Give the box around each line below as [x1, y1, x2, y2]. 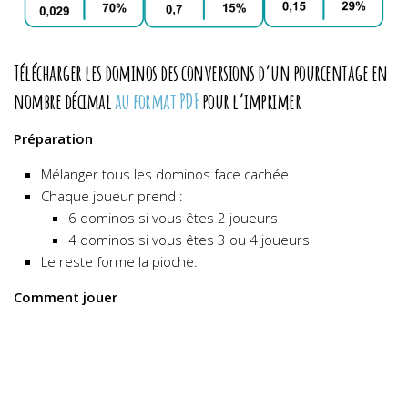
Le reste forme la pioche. [41, 252, 198, 271]
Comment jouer [14, 288, 117, 307]
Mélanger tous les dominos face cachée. [41, 165, 292, 184]
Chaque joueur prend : [41, 187, 183, 206]
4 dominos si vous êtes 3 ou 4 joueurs [68, 230, 310, 250]
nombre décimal [14, 87, 115, 116]
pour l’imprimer [199, 87, 301, 116]
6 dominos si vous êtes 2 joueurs [68, 209, 278, 228]
